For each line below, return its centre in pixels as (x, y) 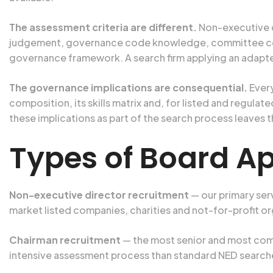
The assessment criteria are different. (103, 27)
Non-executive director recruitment (99, 195)
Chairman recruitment (65, 240)
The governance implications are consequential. (128, 87)
